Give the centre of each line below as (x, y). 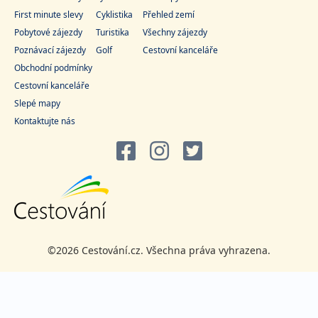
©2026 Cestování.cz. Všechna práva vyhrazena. (159, 251)
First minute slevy (49, 15)
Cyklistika (114, 15)
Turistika (113, 33)
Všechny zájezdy (175, 33)
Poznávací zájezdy (50, 50)
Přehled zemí (169, 15)
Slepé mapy (37, 104)
